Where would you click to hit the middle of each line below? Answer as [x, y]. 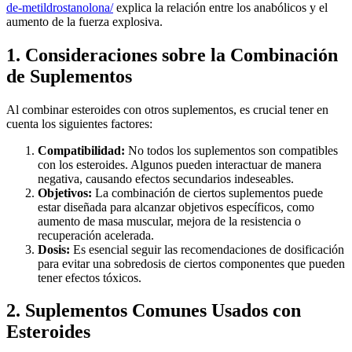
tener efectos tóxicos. [90, 277]
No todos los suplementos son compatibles [231, 150]
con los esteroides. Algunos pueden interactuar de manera [180, 164]
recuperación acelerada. [96, 235]
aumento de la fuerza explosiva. [84, 21]
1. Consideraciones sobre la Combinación [172, 55]
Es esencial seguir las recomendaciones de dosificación [207, 249]
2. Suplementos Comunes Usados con [154, 311]
